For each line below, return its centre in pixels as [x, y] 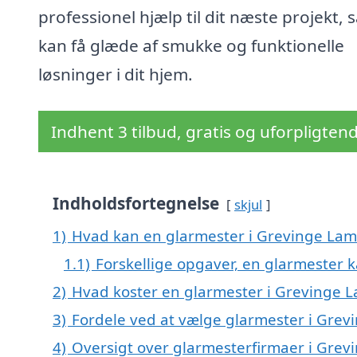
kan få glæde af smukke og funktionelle [191, 46]
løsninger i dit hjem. [116, 75]
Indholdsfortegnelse [136, 204]
